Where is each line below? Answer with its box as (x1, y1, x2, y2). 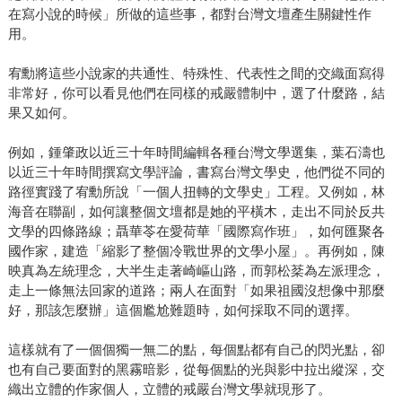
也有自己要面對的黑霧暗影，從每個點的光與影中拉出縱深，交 (7, 362, 385, 378)
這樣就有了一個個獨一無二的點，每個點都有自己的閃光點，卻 (7, 342, 385, 358)
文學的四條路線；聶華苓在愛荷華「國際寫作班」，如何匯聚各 (7, 223, 385, 240)
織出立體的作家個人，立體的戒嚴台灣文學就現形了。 (7, 381, 331, 398)
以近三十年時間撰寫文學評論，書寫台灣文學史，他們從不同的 (7, 164, 385, 180)
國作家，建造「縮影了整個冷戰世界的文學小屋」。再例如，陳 (7, 243, 385, 259)
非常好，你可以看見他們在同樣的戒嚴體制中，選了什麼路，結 (7, 85, 385, 101)
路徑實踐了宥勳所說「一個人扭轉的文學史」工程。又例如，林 (7, 184, 385, 200)
